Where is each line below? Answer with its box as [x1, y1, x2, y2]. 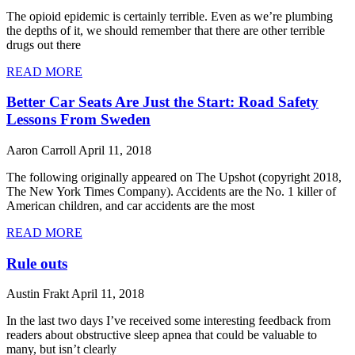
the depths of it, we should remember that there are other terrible [6, 23, 325, 37]
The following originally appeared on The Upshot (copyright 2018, [6, 170, 342, 184]
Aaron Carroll [6, 143, 78, 157]
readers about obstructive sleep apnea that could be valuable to [6, 328, 317, 342]
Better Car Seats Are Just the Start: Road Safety [6, 94, 319, 111]
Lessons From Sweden [6, 111, 151, 128]
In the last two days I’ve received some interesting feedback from [6, 314, 330, 328]
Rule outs [6, 254, 67, 272]
